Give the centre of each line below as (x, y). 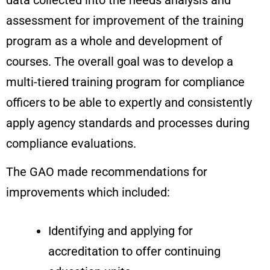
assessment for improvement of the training (125, 20)
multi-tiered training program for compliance (125, 82)
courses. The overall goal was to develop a (120, 61)
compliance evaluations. (71, 143)
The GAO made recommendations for (107, 171)
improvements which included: (88, 192)
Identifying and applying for (121, 231)
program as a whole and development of (114, 41)
